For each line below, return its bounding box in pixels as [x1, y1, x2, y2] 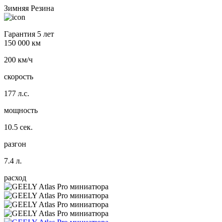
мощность [4, 106, 38, 115]
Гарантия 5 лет [4, 30, 54, 39]
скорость [4, 72, 33, 81]
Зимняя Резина [4, 4, 54, 13]
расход [4, 173, 26, 182]
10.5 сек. [4, 123, 33, 132]
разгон [4, 140, 26, 149]
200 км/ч [4, 55, 33, 64]
